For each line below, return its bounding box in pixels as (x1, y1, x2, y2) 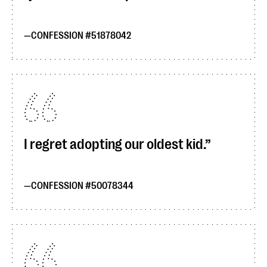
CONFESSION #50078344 (31, 181, 133, 191)
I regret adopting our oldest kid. (24, 136, 205, 153)
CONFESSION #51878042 (31, 30, 131, 41)
